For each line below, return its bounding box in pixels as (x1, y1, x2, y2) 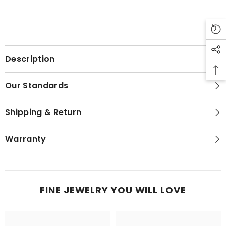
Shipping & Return (5, 106, 82, 118)
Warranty (5, 133, 46, 145)
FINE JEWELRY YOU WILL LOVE (40, 184, 186, 196)
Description (5, 53, 55, 65)
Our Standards (5, 80, 69, 91)
